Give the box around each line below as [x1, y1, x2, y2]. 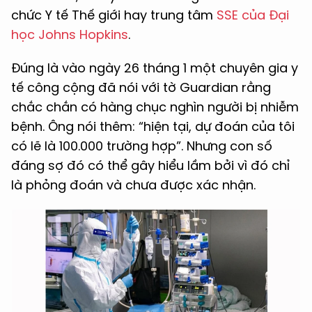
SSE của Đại [217, 6, 289, 24]
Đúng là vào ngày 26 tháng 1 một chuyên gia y [11, 59, 298, 77]
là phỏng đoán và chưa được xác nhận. [11, 176, 256, 194]
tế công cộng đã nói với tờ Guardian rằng [11, 79, 271, 96]
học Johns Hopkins [11, 26, 128, 43]
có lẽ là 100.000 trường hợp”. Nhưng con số [11, 137, 272, 155]
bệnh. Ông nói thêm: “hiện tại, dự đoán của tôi [11, 118, 295, 135]
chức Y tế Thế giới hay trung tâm [11, 6, 217, 24]
